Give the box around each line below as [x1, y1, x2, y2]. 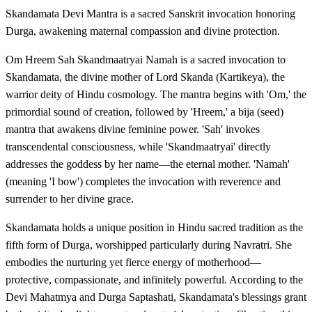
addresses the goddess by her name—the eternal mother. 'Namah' [6, 158, 290, 171]
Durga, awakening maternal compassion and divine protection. [6, 25, 280, 38]
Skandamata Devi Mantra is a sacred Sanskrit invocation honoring [6, 8, 295, 20]
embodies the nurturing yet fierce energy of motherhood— [6, 256, 261, 269]
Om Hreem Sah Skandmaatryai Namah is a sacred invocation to [6, 54, 286, 66]
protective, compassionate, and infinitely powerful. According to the [6, 274, 303, 286]
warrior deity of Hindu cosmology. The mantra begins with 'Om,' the [6, 88, 306, 101]
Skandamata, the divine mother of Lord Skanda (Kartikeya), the [6, 71, 285, 84]
